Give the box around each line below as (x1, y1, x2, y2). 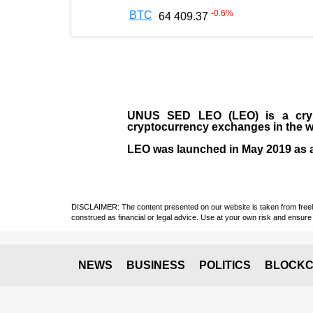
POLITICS (199, 259, 251, 271)
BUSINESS (126, 259, 185, 271)
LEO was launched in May (127, 143, 266, 155)
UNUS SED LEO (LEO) (127, 109, 259, 122)
